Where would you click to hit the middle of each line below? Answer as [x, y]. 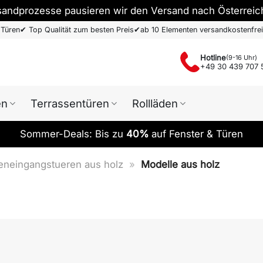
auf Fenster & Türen [196, 134]
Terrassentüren [70, 103]
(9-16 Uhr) [241, 57]
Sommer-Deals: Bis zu [73, 134]
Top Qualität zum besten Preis [81, 30]
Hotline [213, 57]
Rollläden [155, 103]
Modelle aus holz [181, 164]
